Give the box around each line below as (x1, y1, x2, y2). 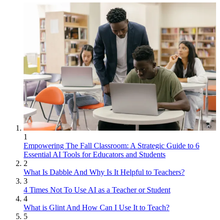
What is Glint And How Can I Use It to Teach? (24, 203, 169, 212)
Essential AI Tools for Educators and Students (24, 150, 165, 159)
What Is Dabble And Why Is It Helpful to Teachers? (24, 168, 185, 177)
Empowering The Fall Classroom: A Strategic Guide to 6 (24, 141, 199, 150)
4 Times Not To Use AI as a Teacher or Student (24, 186, 170, 194)
